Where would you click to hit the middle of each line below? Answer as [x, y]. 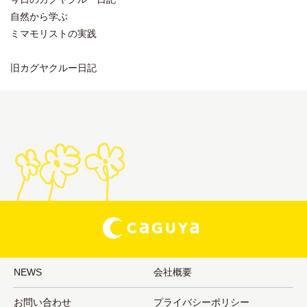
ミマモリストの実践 [53, 33]
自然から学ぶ [39, 16]
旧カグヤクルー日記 [53, 67]
